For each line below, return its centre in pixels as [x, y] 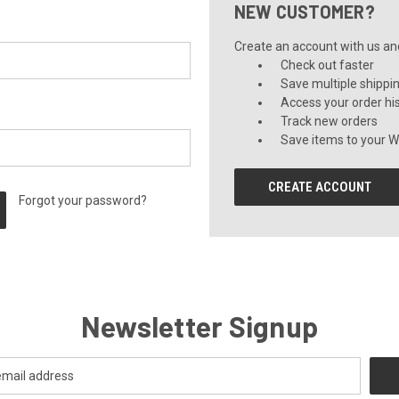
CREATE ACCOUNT [320, 187]
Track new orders [330, 121]
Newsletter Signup [199, 326]
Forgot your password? [83, 200]
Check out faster [328, 65]
